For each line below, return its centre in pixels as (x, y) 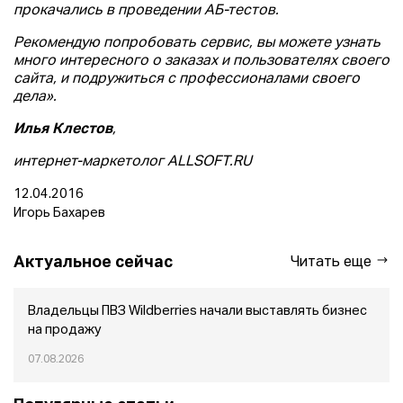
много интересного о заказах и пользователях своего (201, 62)
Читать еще (333, 263)
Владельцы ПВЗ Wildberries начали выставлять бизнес (197, 312)
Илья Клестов (63, 130)
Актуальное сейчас (93, 262)
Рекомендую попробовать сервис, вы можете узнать (197, 44)
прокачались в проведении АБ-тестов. (146, 11)
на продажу (65, 331)
